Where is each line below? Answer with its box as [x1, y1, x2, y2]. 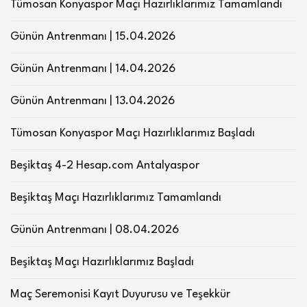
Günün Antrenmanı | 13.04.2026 [10, 95, 175, 108]
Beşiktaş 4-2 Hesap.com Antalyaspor [10, 160, 199, 172]
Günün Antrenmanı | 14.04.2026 [10, 63, 175, 75]
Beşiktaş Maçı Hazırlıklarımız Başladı [10, 256, 194, 269]
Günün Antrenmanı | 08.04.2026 [10, 224, 179, 236]
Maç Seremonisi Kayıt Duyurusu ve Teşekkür [10, 288, 230, 301]
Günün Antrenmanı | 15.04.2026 [10, 31, 175, 43]
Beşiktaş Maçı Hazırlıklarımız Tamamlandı [10, 192, 221, 204]
